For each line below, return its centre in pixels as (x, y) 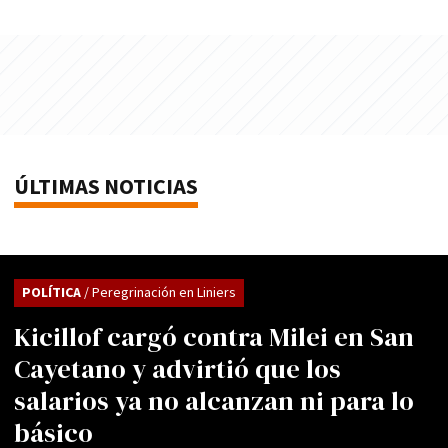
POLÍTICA (53, 292)
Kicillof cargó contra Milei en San (214, 336)
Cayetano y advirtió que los (177, 368)
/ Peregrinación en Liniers (160, 292)
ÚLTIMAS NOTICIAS (106, 187)
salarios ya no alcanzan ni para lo (214, 400)
